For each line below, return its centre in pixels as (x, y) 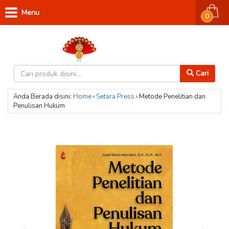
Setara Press (115, 97)
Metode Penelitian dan (172, 97)
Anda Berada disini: (42, 97)
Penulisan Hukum (39, 106)
